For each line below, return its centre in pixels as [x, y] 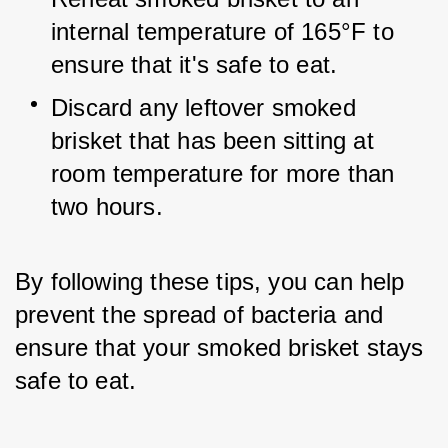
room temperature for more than [223, 173]
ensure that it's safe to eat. [194, 64]
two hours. [107, 206]
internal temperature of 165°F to [222, 31]
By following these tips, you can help [210, 281]
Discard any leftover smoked [203, 107]
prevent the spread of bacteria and [199, 314]
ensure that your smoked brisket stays [219, 347]
